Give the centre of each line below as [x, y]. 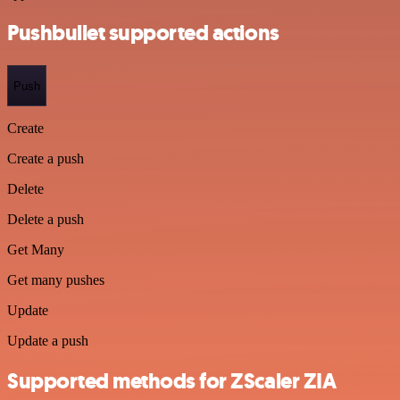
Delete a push [46, 219]
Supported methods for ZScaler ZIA [172, 381]
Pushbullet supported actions [143, 33]
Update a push [48, 341]
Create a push [46, 158]
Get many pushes [56, 280]
